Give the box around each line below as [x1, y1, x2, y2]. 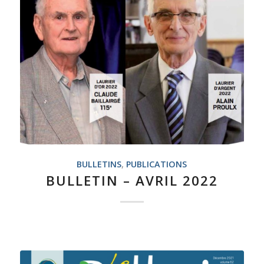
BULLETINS [77, 158, 122, 170]
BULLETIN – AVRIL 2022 [45, 171, 218, 190]
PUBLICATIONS [126, 158, 187, 170]
